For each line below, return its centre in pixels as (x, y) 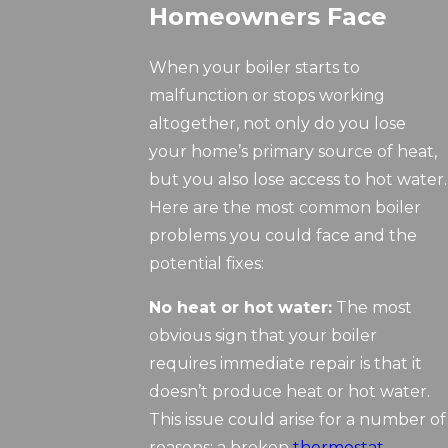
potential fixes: (207, 264)
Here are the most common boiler (285, 208)
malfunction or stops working (267, 96)
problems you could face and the (283, 236)
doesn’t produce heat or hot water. (290, 392)
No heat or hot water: (241, 308)
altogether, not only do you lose (278, 124)
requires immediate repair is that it (286, 364)
